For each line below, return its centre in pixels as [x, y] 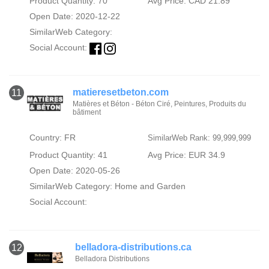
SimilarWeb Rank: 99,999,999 [199, 138]
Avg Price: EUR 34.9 [186, 155]
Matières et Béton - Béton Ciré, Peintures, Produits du [160, 104]
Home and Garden [150, 186]
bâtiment [87, 113]
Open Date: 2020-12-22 [74, 17]
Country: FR [52, 138]
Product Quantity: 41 [68, 155]
